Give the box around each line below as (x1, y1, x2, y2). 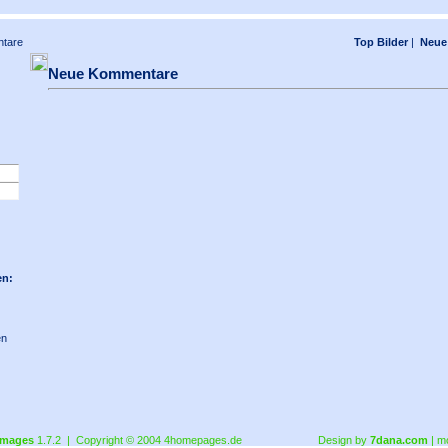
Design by (318, 434, 370, 446)
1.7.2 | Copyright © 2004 (34, 434, 164, 446)
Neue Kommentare (48, 65, 178, 82)
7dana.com (370, 434, 428, 446)
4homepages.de (164, 434, 242, 446)
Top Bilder (354, 36, 408, 48)
